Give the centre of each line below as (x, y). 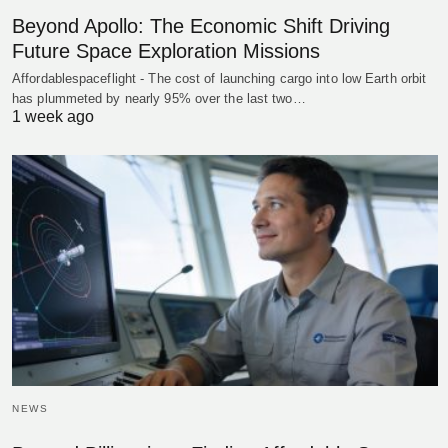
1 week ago (53, 116)
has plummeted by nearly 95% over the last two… (159, 98)
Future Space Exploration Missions (166, 50)
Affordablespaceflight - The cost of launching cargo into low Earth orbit (219, 78)
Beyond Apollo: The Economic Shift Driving (201, 25)
